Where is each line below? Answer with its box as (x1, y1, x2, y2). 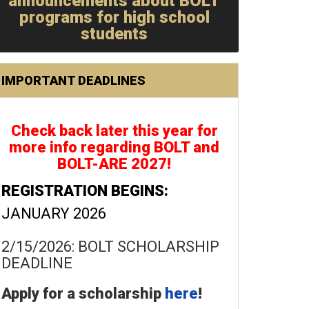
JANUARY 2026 (1, 205, 106, 222)
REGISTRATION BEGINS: (1, 182, 168, 199)
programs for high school (19, 8, 210, 27)
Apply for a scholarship (1, 285, 165, 302)
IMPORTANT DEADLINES (1, 73, 146, 88)
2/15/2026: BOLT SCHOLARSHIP (1, 238, 219, 255)
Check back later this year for (10, 122, 218, 139)
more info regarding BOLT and (9, 139, 220, 156)
